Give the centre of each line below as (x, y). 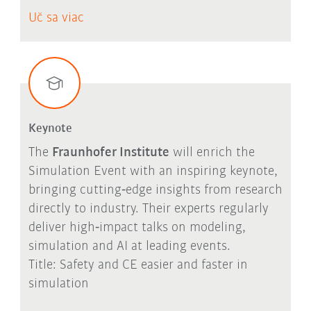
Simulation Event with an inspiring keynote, (153, 172)
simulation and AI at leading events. (129, 247)
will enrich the (212, 153)
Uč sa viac (56, 18)
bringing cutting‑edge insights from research (155, 191)
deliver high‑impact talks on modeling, (137, 228)
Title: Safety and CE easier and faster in (138, 266)
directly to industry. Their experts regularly (148, 209)
